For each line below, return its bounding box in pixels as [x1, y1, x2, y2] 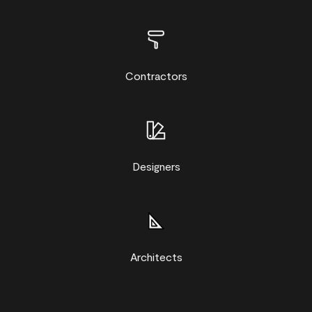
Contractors [125, 69, 187, 82]
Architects [130, 250, 182, 263]
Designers [132, 159, 180, 173]
